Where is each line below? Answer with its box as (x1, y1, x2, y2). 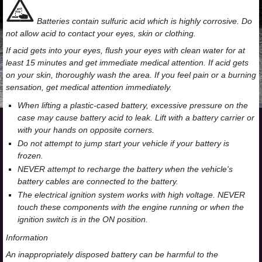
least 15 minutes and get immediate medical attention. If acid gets (6, 58, 249, 67)
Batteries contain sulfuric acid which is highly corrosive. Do (35, 16, 252, 26)
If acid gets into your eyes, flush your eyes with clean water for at (6, 46, 245, 55)
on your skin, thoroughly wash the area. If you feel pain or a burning (6, 70, 256, 80)
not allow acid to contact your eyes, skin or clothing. (6, 29, 196, 38)
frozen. (18, 151, 43, 160)
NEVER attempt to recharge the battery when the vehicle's (18, 164, 233, 174)
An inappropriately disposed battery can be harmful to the (6, 250, 218, 259)
